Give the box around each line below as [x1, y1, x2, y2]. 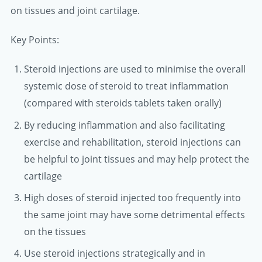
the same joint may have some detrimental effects [23, 208, 245, 221]
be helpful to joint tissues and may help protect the [23, 152, 249, 166]
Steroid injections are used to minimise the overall [23, 63, 246, 76]
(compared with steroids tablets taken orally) [23, 96, 222, 110]
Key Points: [11, 33, 59, 47]
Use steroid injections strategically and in [23, 246, 205, 260]
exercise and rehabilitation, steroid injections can [23, 135, 241, 149]
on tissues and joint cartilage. [11, 4, 140, 17]
